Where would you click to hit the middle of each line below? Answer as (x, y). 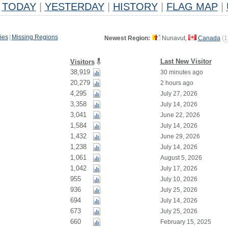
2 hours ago (177, 83)
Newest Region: (127, 38)
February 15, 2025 (186, 222)
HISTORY (135, 7)
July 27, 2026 (179, 94)
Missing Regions (35, 37)
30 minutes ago (181, 72)
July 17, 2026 (179, 168)
